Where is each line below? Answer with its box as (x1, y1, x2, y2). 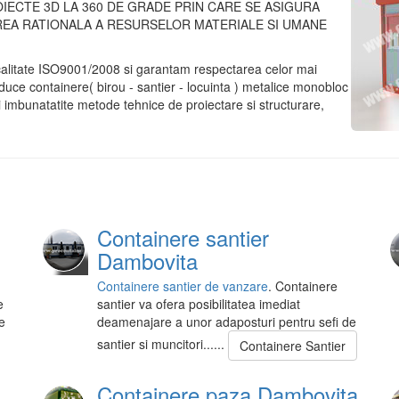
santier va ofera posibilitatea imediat (97, 295, 300, 313)
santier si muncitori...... (97, 335, 228, 353)
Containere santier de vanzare (97, 277, 268, 296)
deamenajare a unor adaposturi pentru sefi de (97, 313, 356, 331)
